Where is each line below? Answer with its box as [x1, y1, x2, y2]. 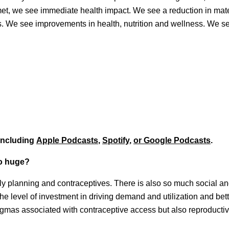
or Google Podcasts [133, 135, 211, 145]
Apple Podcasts [36, 135, 98, 145]
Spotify [102, 135, 129, 145]
